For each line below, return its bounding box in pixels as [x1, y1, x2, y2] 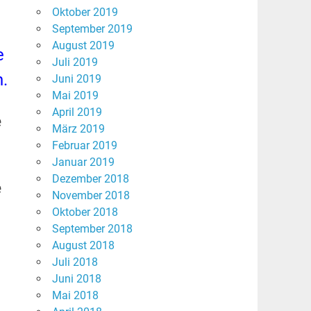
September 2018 [51, 222, 133, 236]
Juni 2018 [51, 272, 101, 286]
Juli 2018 [51, 255, 98, 269]
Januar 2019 [51, 155, 115, 169]
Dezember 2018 [51, 172, 129, 186]
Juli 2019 [51, 56, 98, 69]
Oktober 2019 [51, 6, 118, 19]
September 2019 [51, 22, 133, 36]
